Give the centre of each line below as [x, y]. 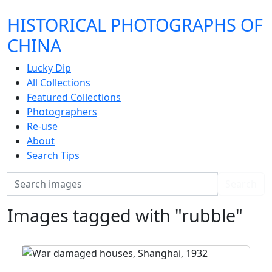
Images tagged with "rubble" [125, 215]
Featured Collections [74, 97]
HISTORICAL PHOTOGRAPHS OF [135, 25]
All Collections [59, 83]
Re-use [42, 126]
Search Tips [53, 155]
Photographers [62, 112]
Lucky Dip [49, 68]
